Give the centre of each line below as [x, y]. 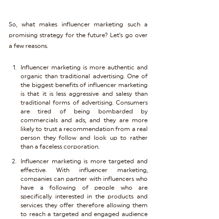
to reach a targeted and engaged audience [84, 214]
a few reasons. [28, 46]
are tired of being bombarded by [84, 111]
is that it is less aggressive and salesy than [84, 94]
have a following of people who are [84, 187]
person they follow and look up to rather [84, 138]
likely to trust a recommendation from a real [84, 129]
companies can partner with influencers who [84, 179]
